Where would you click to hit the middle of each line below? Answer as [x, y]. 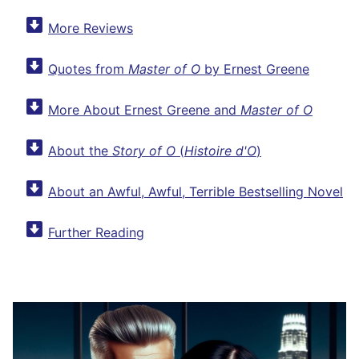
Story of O [144, 151]
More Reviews [91, 28]
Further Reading [96, 233]
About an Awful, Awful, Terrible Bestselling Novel [196, 192]
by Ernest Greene [255, 69]
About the [80, 151]
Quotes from [88, 69]
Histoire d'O [220, 151]
